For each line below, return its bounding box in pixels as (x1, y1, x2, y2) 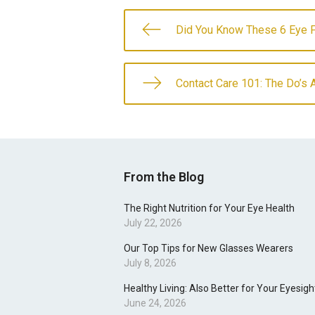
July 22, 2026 (124, 217, 182, 229)
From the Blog (124, 169, 204, 184)
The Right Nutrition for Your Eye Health (124, 202, 295, 214)
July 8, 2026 (124, 257, 176, 269)
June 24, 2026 (124, 297, 186, 309)
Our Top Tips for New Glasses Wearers (124, 243, 293, 254)
